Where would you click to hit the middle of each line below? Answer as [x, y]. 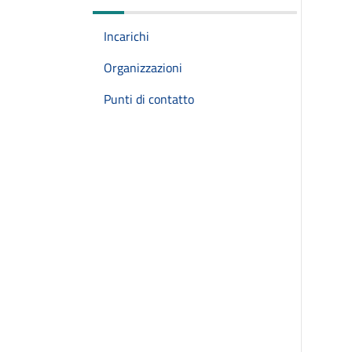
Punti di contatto [149, 99]
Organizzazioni [143, 68]
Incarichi [126, 36]
